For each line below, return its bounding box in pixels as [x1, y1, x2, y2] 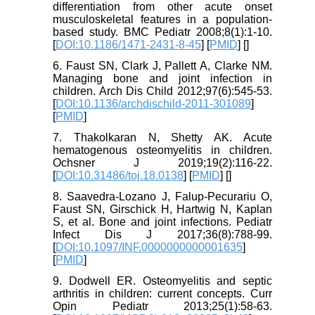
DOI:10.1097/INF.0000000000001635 [56, 241, 243, 254]
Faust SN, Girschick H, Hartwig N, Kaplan [53, 203, 272, 216]
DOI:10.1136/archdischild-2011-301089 [56, 98, 252, 110]
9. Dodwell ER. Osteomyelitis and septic [53, 275, 272, 288]
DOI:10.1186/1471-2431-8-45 [56, 39, 202, 51]
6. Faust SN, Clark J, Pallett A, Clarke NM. [53, 60, 272, 72]
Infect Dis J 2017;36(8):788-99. [53, 229, 272, 241]
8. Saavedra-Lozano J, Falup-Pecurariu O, [53, 191, 272, 203]
